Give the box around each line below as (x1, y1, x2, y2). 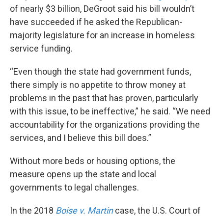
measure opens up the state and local (10, 168, 156, 179)
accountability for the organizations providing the (10, 119, 200, 130)
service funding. (10, 43, 73, 54)
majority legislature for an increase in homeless (10, 29, 195, 40)
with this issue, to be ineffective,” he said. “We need (10, 106, 210, 116)
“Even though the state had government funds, (10, 66, 191, 77)
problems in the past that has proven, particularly (10, 92, 198, 103)
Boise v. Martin (55, 205, 113, 216)
